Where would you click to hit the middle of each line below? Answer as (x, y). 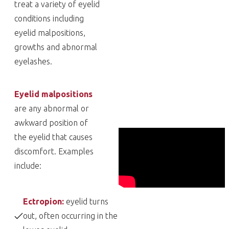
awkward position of (51, 123)
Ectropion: (44, 201)
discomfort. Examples (54, 151)
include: (28, 166)
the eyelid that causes (53, 137)
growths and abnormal (56, 47)
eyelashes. (33, 61)
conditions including (49, 18)
